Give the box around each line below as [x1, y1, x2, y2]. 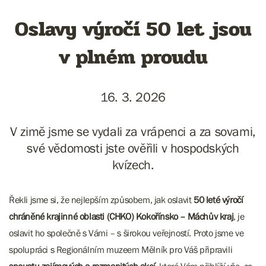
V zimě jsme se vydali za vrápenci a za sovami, [10, 124, 256, 139]
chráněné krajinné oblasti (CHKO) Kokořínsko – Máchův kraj [9, 211, 234, 221]
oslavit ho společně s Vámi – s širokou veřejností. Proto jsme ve [9, 227, 244, 238]
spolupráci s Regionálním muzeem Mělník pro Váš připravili [9, 244, 233, 255]
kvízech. [112, 157, 154, 172]
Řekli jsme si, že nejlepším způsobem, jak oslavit [9, 194, 194, 205]
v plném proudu [58, 42, 208, 72]
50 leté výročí [194, 194, 243, 205]
